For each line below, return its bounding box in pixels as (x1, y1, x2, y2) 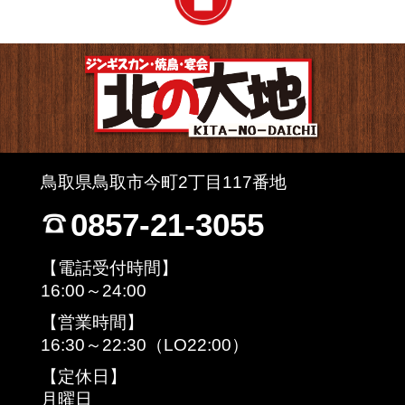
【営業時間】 (40, 312, 144, 332)
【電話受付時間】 (40, 258, 178, 278)
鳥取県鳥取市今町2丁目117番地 (40, 172, 287, 192)
